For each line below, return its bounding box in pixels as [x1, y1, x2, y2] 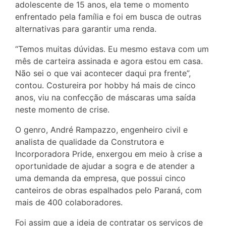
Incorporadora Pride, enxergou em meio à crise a [15, 148, 202, 159]
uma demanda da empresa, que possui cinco [15, 173, 186, 183]
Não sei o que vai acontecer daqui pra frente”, [15, 68, 191, 78]
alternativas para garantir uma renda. [15, 23, 156, 34]
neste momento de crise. [15, 104, 109, 115]
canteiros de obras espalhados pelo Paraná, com [15, 185, 202, 195]
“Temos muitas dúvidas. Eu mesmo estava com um [15, 43, 209, 54]
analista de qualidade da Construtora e [15, 136, 164, 147]
